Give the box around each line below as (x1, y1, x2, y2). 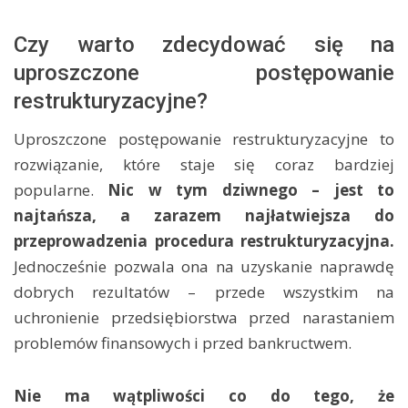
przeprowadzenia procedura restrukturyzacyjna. (14, 230, 394, 251)
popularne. (14, 179, 108, 200)
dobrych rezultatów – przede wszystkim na (14, 281, 394, 302)
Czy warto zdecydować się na (14, 32, 394, 57)
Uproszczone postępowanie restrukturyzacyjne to (14, 128, 394, 149)
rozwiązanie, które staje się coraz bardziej (14, 154, 394, 175)
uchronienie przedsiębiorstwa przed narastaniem (14, 307, 394, 328)
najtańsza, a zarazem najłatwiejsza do (14, 205, 394, 226)
